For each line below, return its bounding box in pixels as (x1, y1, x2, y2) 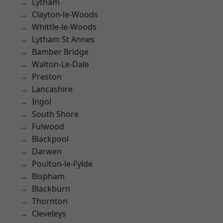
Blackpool (32, 133, 69, 144)
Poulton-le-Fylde (32, 158, 93, 169)
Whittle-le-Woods (32, 21, 97, 32)
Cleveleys (32, 208, 66, 219)
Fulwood (32, 121, 64, 132)
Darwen (32, 146, 62, 157)
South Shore (32, 109, 79, 119)
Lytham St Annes (32, 34, 95, 45)
